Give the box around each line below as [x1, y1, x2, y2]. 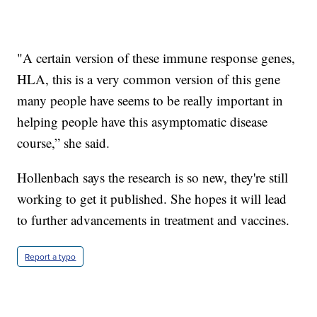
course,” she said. [17, 134, 110, 152]
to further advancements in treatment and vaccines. [17, 211, 290, 229]
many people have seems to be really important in [17, 91, 284, 110]
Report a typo [25, 250, 76, 263]
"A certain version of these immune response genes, [17, 49, 296, 67]
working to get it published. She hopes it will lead [17, 190, 287, 208]
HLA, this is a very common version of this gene [17, 70, 281, 88]
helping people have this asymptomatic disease [17, 113, 268, 131]
